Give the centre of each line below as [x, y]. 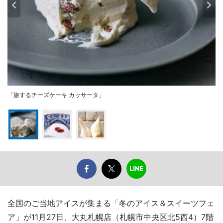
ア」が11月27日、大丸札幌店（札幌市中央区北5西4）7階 [111, 217]
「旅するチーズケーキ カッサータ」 [56, 95]
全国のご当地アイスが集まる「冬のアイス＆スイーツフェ [111, 203]
